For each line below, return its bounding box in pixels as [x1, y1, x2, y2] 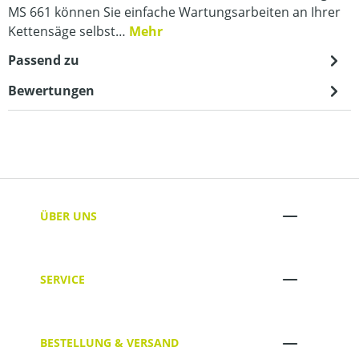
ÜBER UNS [40, 208, 97, 224]
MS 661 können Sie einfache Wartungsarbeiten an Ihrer [8, 3, 341, 21]
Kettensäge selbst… [8, 22, 129, 40]
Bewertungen [8, 82, 95, 99]
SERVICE [40, 271, 85, 287]
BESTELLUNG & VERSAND [40, 335, 179, 351]
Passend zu [8, 51, 79, 69]
